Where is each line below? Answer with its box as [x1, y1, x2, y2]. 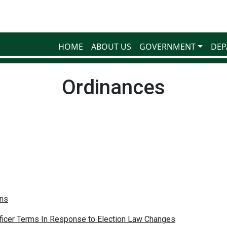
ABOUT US [91, 41, 132, 52]
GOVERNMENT [139, 41, 196, 52]
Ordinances [62, 75, 165, 99]
